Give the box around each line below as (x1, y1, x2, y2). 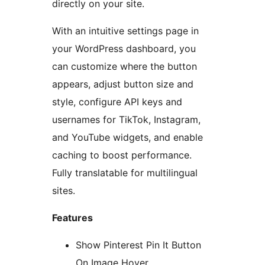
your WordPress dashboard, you (52, 43, 196, 55)
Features (52, 212, 93, 224)
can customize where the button (52, 60, 197, 73)
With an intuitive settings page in (52, 25, 199, 37)
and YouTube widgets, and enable (52, 131, 203, 144)
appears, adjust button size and (52, 78, 193, 91)
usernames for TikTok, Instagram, (52, 114, 201, 126)
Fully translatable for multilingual (52, 167, 198, 179)
